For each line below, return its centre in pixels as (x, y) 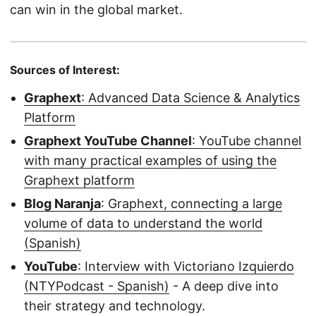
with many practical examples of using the (150, 161)
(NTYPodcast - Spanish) (97, 286)
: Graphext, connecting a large (192, 204)
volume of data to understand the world (143, 224)
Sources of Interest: (65, 70)
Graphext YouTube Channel (108, 141)
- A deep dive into (224, 286)
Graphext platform (79, 181)
